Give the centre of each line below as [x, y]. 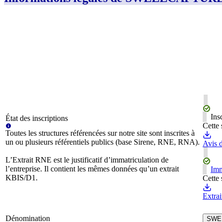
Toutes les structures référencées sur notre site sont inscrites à [100, 133]
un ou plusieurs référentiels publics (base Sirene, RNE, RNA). [103, 142]
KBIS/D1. [22, 178]
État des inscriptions [37, 118]
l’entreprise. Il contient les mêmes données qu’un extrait [92, 169]
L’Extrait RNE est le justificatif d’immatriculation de [87, 160]
